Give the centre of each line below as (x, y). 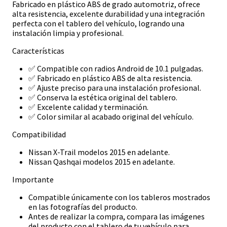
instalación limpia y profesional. (68, 33)
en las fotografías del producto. (83, 207)
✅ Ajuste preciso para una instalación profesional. (115, 88)
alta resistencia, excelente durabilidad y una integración (108, 14)
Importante (33, 180)
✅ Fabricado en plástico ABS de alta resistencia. (110, 78)
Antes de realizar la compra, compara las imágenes (117, 217)
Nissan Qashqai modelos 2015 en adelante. (102, 162)
